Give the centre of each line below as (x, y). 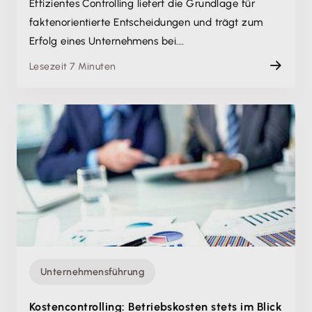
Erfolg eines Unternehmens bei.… (107, 41)
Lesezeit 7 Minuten (73, 67)
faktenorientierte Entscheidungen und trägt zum (146, 23)
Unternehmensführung (92, 272)
